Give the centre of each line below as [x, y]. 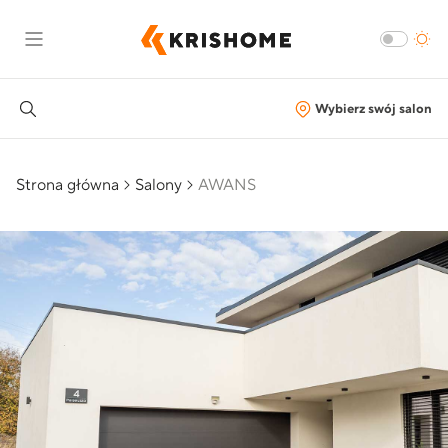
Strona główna [67, 185]
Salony [158, 185]
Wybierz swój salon [373, 108]
